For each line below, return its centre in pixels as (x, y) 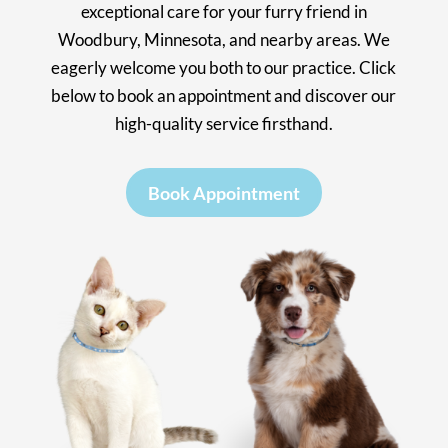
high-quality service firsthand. (223, 124)
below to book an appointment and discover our (224, 96)
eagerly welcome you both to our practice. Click (224, 68)
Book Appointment (223, 192)
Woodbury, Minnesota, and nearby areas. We (223, 40)
